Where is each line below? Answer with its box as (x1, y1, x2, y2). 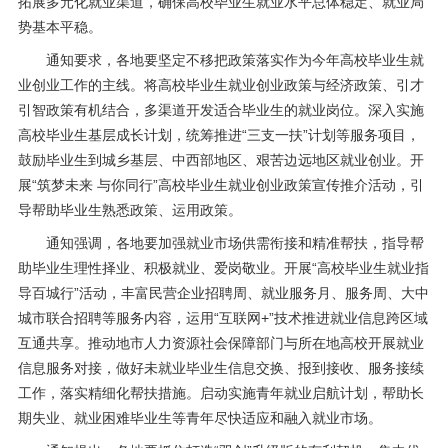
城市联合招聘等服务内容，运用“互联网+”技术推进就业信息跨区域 (17, 309, 428, 326)
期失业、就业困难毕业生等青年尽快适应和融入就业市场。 (17, 409, 382, 426)
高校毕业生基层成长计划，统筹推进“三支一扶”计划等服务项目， (17, 126, 420, 143)
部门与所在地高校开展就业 (255, 334, 424, 351)
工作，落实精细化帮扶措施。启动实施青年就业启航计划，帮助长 (17, 384, 424, 401)
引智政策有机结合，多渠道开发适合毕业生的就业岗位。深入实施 (17, 101, 424, 118)
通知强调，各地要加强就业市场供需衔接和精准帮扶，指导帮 (45, 234, 424, 251)
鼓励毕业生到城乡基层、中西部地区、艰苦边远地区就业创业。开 (17, 151, 424, 168)
